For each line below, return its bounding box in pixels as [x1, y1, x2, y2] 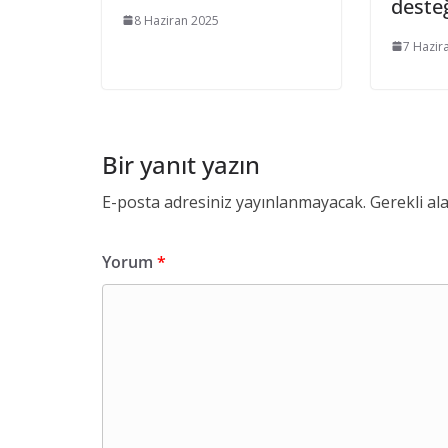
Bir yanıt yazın [102, 147, 260, 181]
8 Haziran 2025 [134, 11, 219, 29]
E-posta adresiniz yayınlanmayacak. [102, 190, 366, 213]
